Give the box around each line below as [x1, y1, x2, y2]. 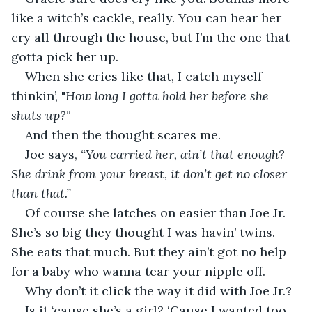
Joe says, [25, 146, 81, 162]
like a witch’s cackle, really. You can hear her [11, 9, 285, 26]
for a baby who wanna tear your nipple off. [11, 263, 265, 279]
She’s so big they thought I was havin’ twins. [11, 224, 279, 240]
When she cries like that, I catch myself [25, 68, 265, 84]
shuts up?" [11, 107, 70, 123]
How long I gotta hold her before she [65, 87, 272, 104]
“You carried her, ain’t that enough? [81, 146, 288, 162]
